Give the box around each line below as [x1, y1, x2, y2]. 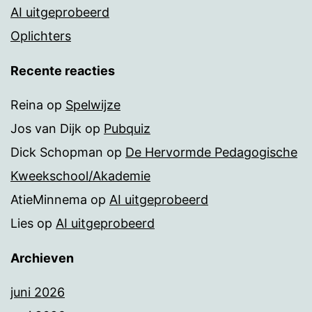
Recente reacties [10, 63, 115, 78]
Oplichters [10, 28, 71, 43]
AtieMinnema [10, 192, 87, 207]
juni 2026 [10, 284, 65, 299]
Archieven [10, 250, 74, 265]
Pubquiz [104, 120, 150, 136]
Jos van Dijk [10, 120, 81, 136]
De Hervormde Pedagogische [125, 144, 297, 159]
